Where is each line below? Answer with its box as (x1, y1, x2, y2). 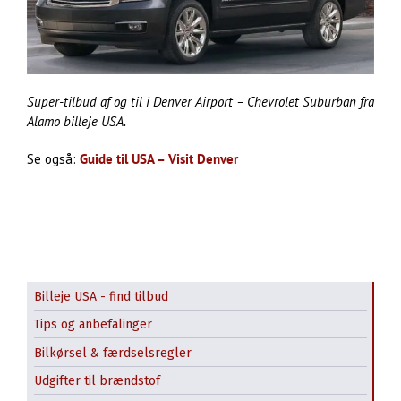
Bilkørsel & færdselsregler (34, 345, 192, 361)
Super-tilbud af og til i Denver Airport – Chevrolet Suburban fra (27, 93, 374, 111)
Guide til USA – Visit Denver (80, 150, 238, 168)
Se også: (27, 150, 80, 168)
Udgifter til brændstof (34, 373, 160, 389)
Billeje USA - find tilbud (34, 288, 168, 304)
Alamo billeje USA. (27, 113, 126, 131)
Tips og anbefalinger (34, 317, 152, 333)
